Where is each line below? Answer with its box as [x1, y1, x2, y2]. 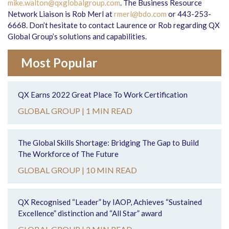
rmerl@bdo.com [114, 9, 167, 19]
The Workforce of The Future [18, 149, 119, 159]
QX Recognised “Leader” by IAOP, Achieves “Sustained [18, 197, 202, 207]
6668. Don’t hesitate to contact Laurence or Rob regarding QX [8, 20, 220, 30]
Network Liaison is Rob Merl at [8, 9, 114, 19]
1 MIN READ [86, 106, 132, 116]
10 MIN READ [86, 165, 137, 175]
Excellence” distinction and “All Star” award [18, 209, 162, 218]
